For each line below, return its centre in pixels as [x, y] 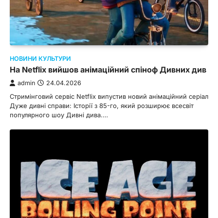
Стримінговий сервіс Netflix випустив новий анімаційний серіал [109, 97]
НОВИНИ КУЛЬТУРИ [40, 59]
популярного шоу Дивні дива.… [59, 115]
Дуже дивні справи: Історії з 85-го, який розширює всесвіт [102, 106]
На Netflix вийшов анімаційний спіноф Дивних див [108, 70]
